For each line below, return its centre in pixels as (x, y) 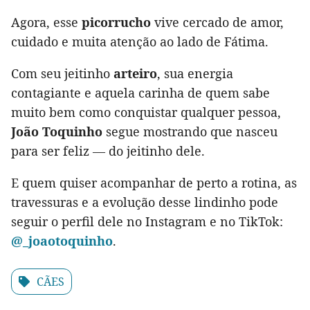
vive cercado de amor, (217, 22)
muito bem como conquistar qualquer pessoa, (146, 112)
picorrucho (116, 22)
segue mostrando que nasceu (190, 132)
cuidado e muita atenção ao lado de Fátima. (140, 42)
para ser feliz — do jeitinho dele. (108, 151)
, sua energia (195, 74)
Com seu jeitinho (62, 74)
